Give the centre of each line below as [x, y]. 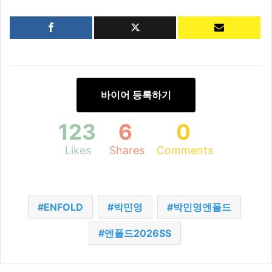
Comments [185, 151]
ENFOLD [63, 207]
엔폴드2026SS [138, 233]
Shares [127, 151]
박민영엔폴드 [202, 207]
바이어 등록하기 [136, 95]
